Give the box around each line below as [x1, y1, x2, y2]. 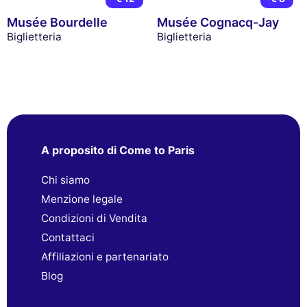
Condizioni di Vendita [41, 211, 147, 225]
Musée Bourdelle [7, 15, 108, 30]
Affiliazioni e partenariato [41, 249, 169, 263]
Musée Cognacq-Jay [156, 15, 279, 30]
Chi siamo [41, 173, 90, 186]
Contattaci [41, 230, 95, 244]
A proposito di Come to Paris [41, 143, 195, 157]
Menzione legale [41, 192, 123, 206]
